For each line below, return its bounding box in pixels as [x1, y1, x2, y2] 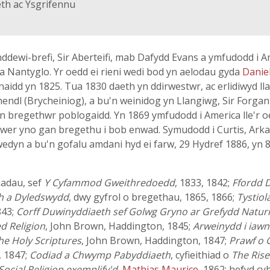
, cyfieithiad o [171, 248, 231, 262]
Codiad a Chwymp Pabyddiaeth [30, 248, 171, 262]
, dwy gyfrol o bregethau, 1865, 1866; [69, 190, 237, 204]
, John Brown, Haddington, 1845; [45, 219, 193, 233]
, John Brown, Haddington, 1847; [81, 234, 229, 247]
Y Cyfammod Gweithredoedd [44, 176, 175, 189]
